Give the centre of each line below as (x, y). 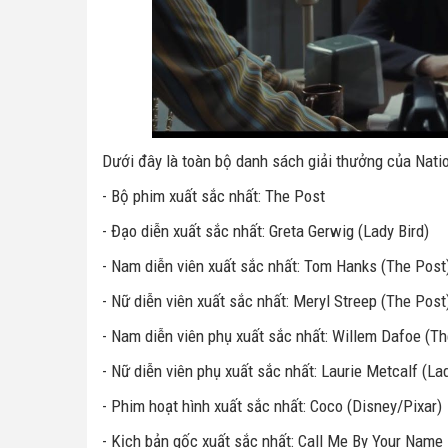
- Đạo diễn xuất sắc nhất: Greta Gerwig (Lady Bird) (265, 231)
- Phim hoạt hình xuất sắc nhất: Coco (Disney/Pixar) (272, 406)
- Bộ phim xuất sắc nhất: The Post (213, 196)
